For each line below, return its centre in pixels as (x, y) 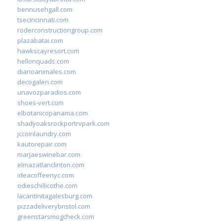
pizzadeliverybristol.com (54, 206)
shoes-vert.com (40, 102)
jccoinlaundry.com (44, 133)
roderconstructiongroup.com (60, 30)
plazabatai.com (40, 40)
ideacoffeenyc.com (46, 175)
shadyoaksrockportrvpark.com (63, 123)
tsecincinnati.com (43, 19)
